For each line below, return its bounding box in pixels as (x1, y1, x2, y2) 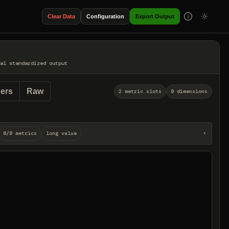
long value (46, 130, 77, 136)
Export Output (135, 13, 174, 19)
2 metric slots (119, 87, 162, 95)
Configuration (86, 13, 124, 19)
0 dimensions (171, 87, 208, 95)
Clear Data (48, 13, 75, 19)
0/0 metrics (3, 130, 37, 136)
